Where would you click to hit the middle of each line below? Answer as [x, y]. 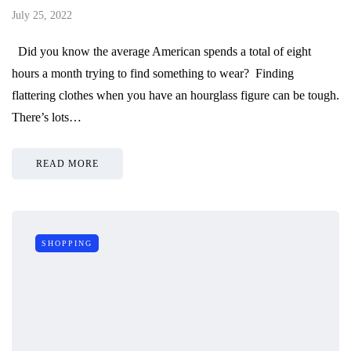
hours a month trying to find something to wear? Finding [153, 73]
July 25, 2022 [42, 15]
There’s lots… [47, 117]
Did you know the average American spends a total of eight [161, 51]
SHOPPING [67, 243]
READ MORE [67, 163]
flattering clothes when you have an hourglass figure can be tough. [175, 95]
